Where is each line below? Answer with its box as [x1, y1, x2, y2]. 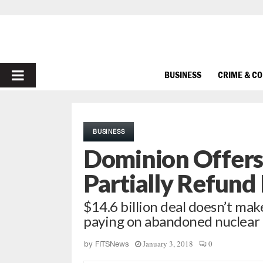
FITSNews [95, 240, 129, 248]
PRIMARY [11, 65, 73, 85]
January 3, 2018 [143, 238, 193, 249]
